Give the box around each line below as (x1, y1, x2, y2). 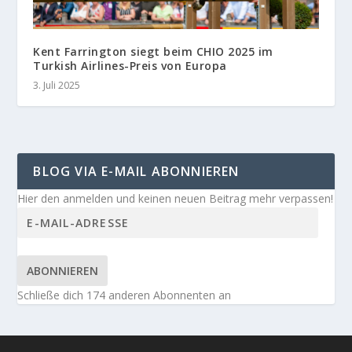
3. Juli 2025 (33, 78, 81, 92)
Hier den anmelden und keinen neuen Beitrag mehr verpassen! (17, 190, 334, 206)
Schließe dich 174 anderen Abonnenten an (17, 287, 232, 302)
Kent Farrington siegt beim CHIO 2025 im (33, 43, 273, 59)
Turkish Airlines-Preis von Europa (33, 57, 227, 73)
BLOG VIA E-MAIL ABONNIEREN (33, 162, 240, 180)
